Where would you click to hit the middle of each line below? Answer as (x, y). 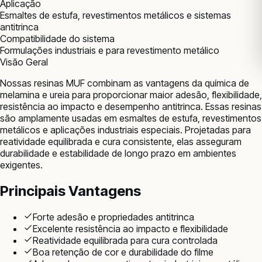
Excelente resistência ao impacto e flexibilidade (130, 228)
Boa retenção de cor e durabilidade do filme (123, 252)
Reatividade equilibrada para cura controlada (125, 240)
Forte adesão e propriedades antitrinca (113, 217)
